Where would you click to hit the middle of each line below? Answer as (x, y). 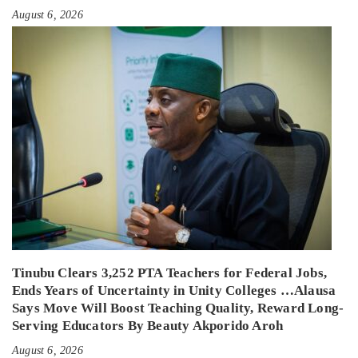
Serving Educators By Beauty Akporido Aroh (148, 326)
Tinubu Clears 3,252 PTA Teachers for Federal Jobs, (170, 273)
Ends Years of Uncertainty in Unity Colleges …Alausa (174, 291)
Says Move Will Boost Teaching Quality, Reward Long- (178, 308)
